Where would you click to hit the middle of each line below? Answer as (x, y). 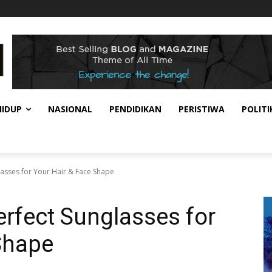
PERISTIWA (202, 109)
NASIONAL (70, 109)
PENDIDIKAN (135, 109)
